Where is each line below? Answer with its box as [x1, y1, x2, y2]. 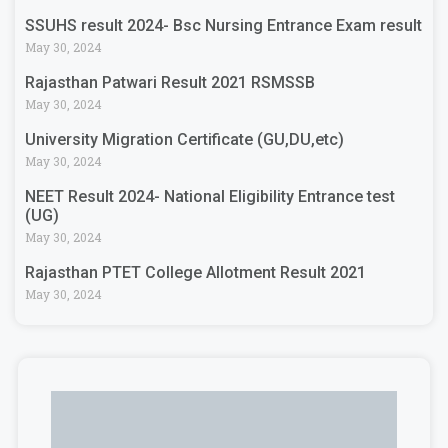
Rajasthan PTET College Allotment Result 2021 [25, 262, 366, 282]
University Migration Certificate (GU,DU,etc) [25, 129, 344, 149]
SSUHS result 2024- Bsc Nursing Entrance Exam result [25, 15, 422, 35]
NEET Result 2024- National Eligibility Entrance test [25, 186, 395, 206]
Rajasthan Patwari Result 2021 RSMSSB [25, 72, 315, 92]
